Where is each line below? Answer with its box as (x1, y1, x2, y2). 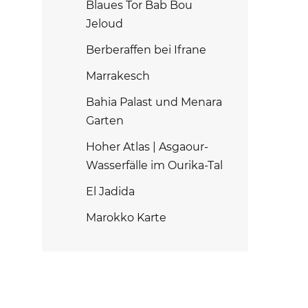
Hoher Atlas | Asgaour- (86, 140, 208, 153)
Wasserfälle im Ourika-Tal (86, 159, 223, 172)
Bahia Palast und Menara (86, 96, 222, 109)
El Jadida (86, 185, 135, 198)
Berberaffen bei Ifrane (86, 43, 206, 56)
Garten (86, 114, 124, 127)
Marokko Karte (86, 211, 166, 224)
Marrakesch (86, 69, 150, 82)
